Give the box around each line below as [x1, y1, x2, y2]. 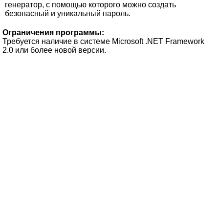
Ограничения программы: [2, 28, 104, 37]
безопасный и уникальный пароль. [5, 9, 131, 18]
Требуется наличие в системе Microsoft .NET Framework [2, 37, 204, 45]
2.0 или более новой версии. [2, 45, 106, 54]
